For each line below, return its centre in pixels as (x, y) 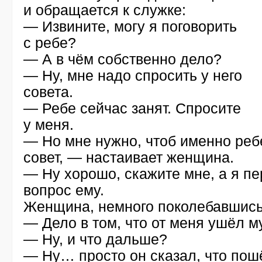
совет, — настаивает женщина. (129, 157)
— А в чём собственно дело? (123, 59)
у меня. (49, 125)
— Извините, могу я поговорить (130, 26)
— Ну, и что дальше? (95, 239)
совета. (48, 92)
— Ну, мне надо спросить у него (133, 75)
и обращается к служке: (105, 10)
